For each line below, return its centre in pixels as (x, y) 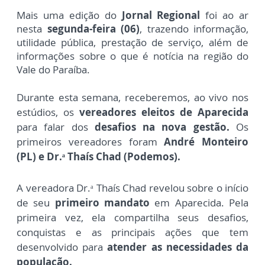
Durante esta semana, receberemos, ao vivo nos (132, 98)
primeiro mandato (102, 203)
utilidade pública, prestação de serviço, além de (132, 43)
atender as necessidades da (178, 247)
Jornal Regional (161, 15)
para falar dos (56, 127)
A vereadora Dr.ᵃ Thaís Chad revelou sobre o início (132, 188)
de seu (36, 203)
